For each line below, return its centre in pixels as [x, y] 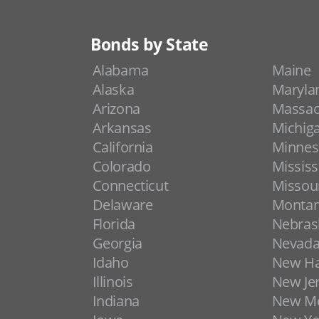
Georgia [117, 243]
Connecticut [130, 185]
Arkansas [122, 128]
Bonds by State [150, 45]
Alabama [120, 70]
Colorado [121, 166]
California [122, 147]
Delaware [122, 205]
